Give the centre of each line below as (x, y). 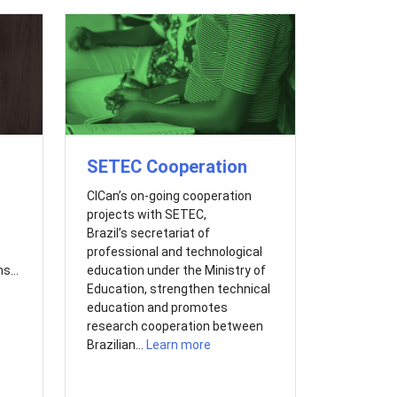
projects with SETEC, (146, 214)
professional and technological (174, 251)
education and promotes (157, 307)
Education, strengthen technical (178, 288)
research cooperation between (175, 326)
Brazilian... (116, 344)
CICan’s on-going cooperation (169, 195)
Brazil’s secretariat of (148, 233)
